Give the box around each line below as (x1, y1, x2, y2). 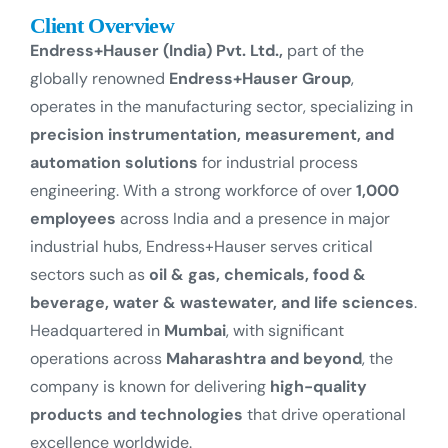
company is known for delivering (30, 376, 270, 397)
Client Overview (30, 13, 175, 38)
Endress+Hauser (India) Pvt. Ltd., (30, 40, 283, 61)
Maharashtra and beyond (166, 348, 362, 369)
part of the (283, 40, 364, 61)
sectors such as (30, 264, 149, 285)
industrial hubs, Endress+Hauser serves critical (30, 236, 373, 257)
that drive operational (243, 404, 406, 425)
